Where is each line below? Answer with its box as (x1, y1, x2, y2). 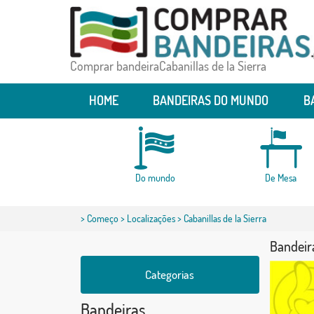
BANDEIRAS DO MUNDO (153, 93, 268, 109)
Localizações (126, 212, 175, 225)
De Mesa (265, 172, 297, 184)
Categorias (145, 267, 194, 282)
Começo (86, 212, 118, 225)
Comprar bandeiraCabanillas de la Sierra (69, 58, 266, 74)
